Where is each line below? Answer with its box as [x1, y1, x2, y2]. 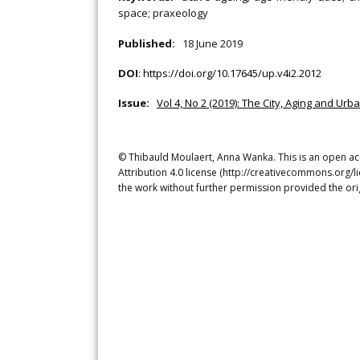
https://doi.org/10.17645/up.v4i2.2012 [143, 66, 321, 80]
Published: [118, 36, 180, 51]
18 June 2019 [182, 36, 243, 51]
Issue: [118, 96, 154, 110]
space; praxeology [118, 6, 208, 20]
